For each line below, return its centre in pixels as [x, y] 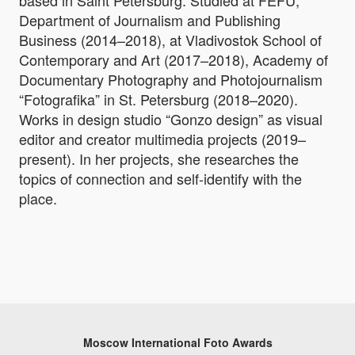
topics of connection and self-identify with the [160, 179]
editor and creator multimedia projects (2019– [162, 139]
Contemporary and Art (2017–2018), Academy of [174, 60]
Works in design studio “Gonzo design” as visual [171, 119]
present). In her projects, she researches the [159, 159]
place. [38, 198]
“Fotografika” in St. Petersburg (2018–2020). [158, 99]
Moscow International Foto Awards [177, 343]
